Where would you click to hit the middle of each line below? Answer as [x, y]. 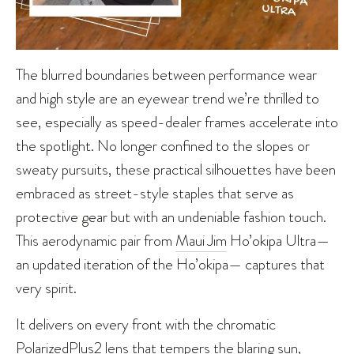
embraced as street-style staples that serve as [155, 192]
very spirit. [46, 287]
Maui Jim [201, 240]
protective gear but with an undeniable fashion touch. [171, 216]
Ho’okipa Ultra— [278, 240]
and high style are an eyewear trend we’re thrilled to [168, 98]
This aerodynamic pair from [96, 240]
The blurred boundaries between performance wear [166, 74]
